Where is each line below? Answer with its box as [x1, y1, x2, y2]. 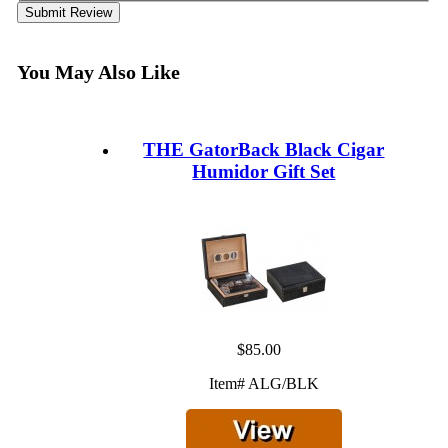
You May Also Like [16, 61, 180, 84]
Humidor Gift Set [192, 160, 336, 182]
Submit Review [24, 5, 112, 21]
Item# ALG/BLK [208, 374, 319, 392]
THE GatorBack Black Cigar [143, 138, 385, 160]
